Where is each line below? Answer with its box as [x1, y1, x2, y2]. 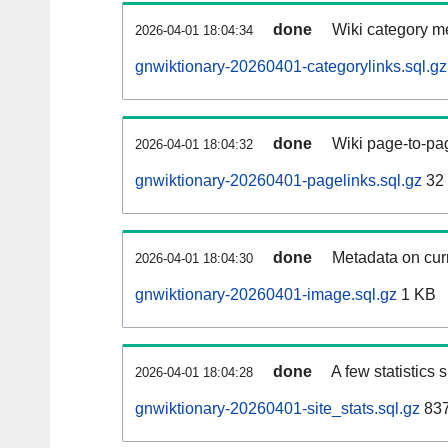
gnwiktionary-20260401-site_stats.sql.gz [135, 400, 420, 418]
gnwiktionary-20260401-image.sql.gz [135, 286, 397, 304]
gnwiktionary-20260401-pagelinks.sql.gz [135, 172, 422, 190]
